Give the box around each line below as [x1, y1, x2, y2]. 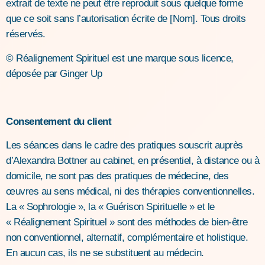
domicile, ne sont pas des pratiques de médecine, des [6, 170, 228, 182]
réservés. [6, 28, 46, 40]
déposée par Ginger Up [6, 67, 102, 79]
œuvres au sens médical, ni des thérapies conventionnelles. [6, 185, 254, 197]
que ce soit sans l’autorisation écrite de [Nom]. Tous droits [6, 13, 245, 25]
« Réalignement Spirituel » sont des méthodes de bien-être [6, 216, 248, 228]
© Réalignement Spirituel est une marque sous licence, [6, 52, 234, 64]
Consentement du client [6, 115, 111, 127]
